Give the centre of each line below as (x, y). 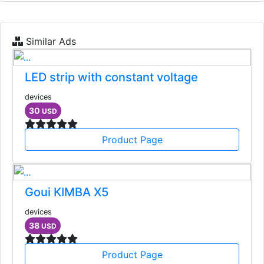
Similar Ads (49, 42)
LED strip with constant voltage (111, 77)
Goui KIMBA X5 (67, 192)
